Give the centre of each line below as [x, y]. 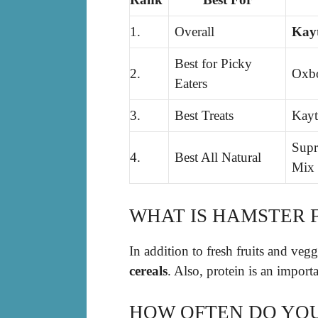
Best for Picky [213, 64]
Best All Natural [218, 158]
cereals [148, 270]
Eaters [191, 84]
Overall [194, 32]
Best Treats [204, 116]
